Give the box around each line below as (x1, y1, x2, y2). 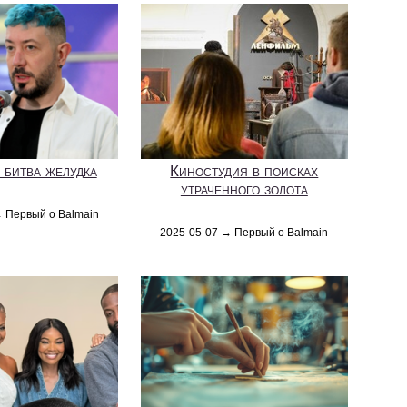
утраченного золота (180, 180, 308, 198)
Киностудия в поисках (170, 162, 319, 180)
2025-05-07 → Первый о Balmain (160, 225, 329, 239)
